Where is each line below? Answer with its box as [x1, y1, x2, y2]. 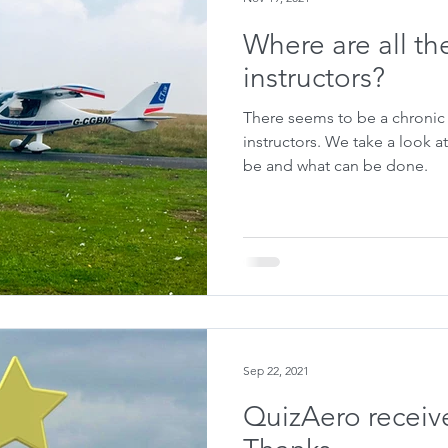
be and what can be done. [243, 155, 428, 175]
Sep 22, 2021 [243, 362, 309, 378]
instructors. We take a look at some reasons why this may [243, 131, 325, 151]
